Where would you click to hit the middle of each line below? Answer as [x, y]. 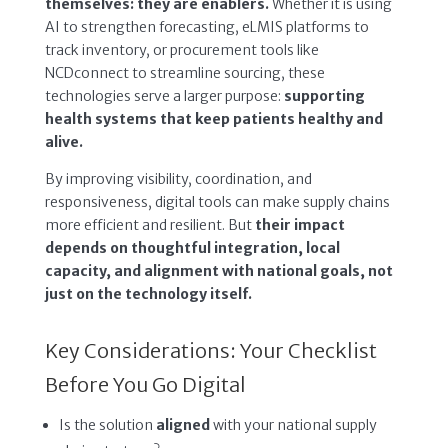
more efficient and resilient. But [149, 224]
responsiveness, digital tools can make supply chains [217, 201]
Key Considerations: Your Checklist [210, 350]
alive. [63, 141]
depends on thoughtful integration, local [192, 247]
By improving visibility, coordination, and [178, 178]
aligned [184, 424]
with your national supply [294, 424]
